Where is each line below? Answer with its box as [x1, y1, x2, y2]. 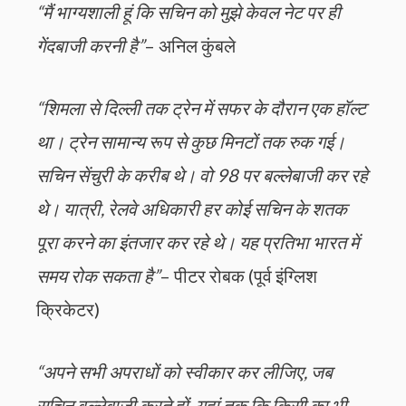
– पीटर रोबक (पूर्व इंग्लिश [159, 265, 317, 287]
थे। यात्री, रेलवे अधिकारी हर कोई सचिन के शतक [36, 198, 347, 220]
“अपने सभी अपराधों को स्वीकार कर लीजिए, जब [36, 361, 333, 383]
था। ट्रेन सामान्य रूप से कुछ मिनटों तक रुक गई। [36, 130, 345, 153]
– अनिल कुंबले [144, 34, 236, 57]
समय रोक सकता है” [36, 265, 159, 287]
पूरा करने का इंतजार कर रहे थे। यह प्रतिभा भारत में [36, 231, 359, 254]
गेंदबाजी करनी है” [36, 34, 144, 57]
